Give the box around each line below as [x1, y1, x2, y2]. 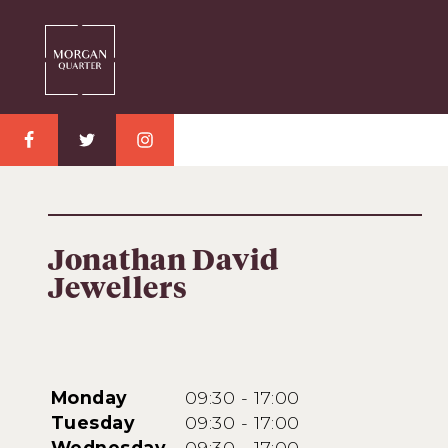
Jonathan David [48, 247, 280, 277]
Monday [51, 387, 128, 409]
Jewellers [48, 275, 188, 305]
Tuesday [51, 412, 136, 434]
